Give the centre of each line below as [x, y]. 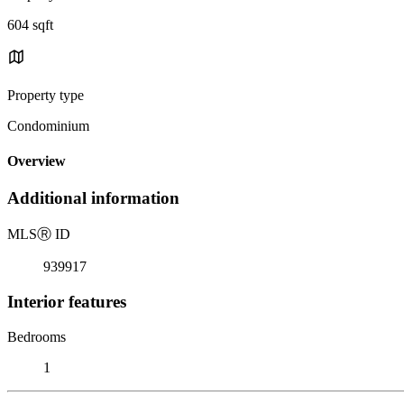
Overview [37, 161]
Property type [46, 95]
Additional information [93, 198]
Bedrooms [37, 336]
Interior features [67, 301]
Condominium [48, 125]
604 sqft [30, 24]
